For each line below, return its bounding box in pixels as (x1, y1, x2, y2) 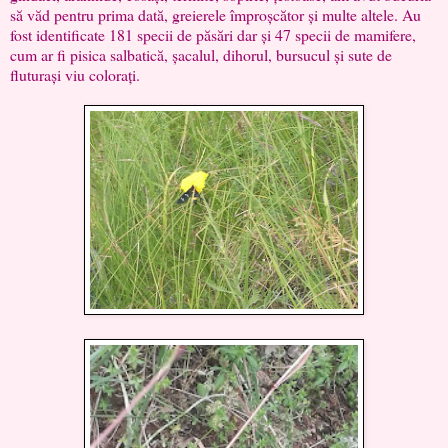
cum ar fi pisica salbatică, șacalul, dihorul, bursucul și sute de (10, 43, 392, 65)
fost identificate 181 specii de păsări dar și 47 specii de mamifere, (10, 23, 416, 45)
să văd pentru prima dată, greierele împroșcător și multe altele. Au (10, 3, 421, 25)
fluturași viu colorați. (10, 63, 140, 85)
